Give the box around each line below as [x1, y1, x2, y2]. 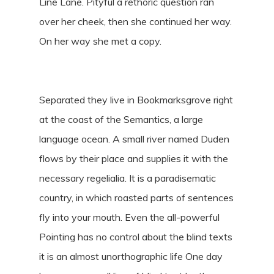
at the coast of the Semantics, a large [39, 113, 204, 126]
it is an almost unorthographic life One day [39, 250, 223, 263]
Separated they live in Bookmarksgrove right [39, 94, 234, 106]
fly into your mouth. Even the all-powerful [39, 211, 220, 224]
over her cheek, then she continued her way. [39, 15, 232, 28]
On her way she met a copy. [39, 35, 162, 48]
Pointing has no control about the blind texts [39, 231, 233, 243]
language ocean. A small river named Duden [39, 133, 230, 146]
